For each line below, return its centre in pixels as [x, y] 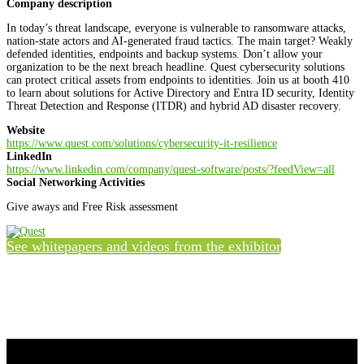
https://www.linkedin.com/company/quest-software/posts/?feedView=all [171, 170]
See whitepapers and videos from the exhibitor [144, 247]
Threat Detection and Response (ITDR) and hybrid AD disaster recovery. [174, 106]
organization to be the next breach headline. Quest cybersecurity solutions [175, 67]
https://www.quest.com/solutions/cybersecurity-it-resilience [142, 144]
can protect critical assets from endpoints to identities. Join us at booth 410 [178, 80]
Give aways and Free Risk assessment [92, 207]
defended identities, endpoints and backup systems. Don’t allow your [165, 54]
